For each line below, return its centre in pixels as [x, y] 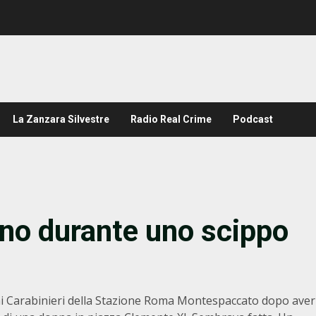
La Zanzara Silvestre [61, 119]
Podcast [253, 119]
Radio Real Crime [171, 119]
